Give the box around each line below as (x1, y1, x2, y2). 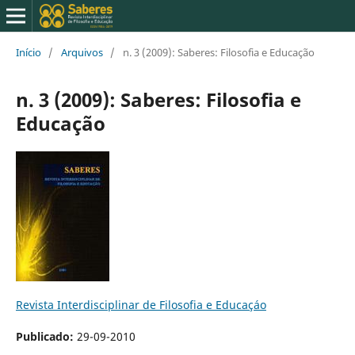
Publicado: (15, 328, 77, 344)
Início (15, 44, 41, 59)
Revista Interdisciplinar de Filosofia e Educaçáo (15, 296, 266, 312)
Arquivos (60, 44, 103, 59)
